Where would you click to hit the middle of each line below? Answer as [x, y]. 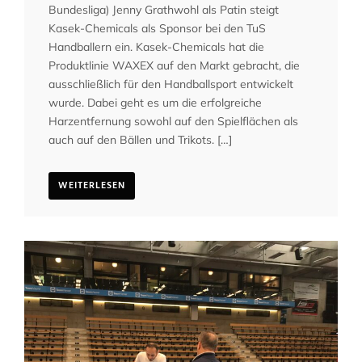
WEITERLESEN [92, 185]
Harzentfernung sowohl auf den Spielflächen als [173, 121]
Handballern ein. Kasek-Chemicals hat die [156, 46]
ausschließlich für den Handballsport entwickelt [171, 84]
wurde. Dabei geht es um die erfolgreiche [155, 102]
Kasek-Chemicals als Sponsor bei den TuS [157, 28]
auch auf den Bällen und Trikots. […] [140, 139]
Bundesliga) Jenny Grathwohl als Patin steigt [164, 9]
